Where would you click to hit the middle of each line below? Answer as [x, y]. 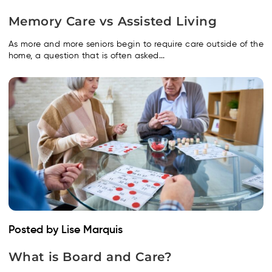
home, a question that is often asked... [87, 56]
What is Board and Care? [90, 257]
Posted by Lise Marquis [65, 230]
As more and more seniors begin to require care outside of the [136, 44]
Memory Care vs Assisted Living [113, 21]
